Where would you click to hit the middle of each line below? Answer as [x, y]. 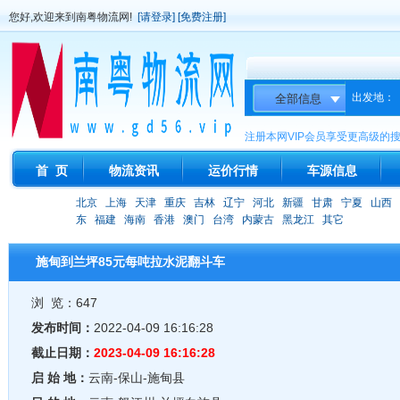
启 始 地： [60, 378]
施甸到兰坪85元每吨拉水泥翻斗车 [130, 262]
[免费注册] [202, 17]
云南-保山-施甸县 [137, 378]
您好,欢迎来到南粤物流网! [73, 17]
